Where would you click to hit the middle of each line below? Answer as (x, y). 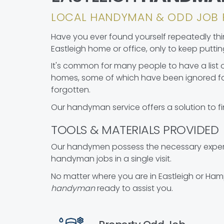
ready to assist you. (134, 188)
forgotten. (71, 90)
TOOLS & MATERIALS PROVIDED (135, 129)
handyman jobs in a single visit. (111, 159)
